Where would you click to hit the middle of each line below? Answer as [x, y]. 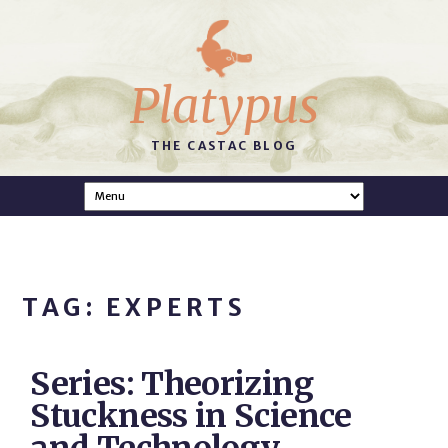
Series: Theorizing [171, 384]
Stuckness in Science [191, 416]
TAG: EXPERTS [134, 307]
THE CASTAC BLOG [224, 145]
